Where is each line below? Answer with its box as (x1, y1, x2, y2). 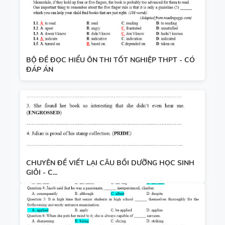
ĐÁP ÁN (26, 64, 53, 74)
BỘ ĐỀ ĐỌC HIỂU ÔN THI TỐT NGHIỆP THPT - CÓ (26, 55, 195, 65)
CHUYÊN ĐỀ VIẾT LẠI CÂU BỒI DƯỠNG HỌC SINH (26, 158, 194, 168)
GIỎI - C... (26, 167, 57, 177)
